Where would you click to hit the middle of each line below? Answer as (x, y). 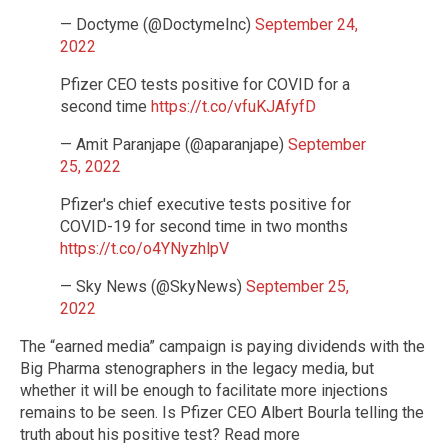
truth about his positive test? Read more (160, 434)
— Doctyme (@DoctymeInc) (157, 24)
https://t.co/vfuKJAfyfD (233, 106)
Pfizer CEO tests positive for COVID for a (205, 84)
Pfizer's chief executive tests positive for (205, 204)
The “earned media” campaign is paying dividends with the (222, 346)
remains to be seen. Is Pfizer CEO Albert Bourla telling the (222, 412)
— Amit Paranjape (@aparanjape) (174, 144)
